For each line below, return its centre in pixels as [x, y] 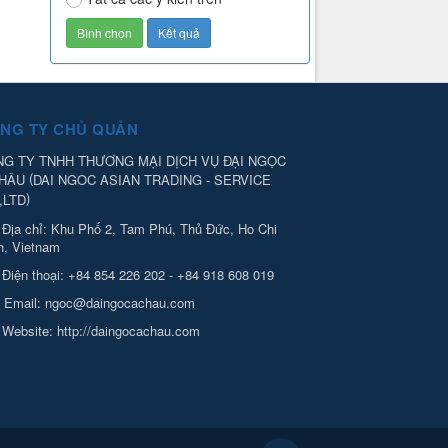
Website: [29, 330]
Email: [24, 302]
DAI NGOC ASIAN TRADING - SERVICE [152, 180]
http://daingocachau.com [128, 330]
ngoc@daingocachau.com [120, 302]
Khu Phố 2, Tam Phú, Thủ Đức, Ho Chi [164, 228]
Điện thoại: [35, 274]
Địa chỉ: [26, 228]
